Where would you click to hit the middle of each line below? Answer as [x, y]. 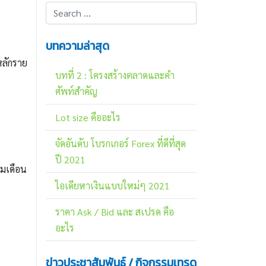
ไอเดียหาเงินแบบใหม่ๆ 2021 [113, 185]
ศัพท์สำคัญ [76, 91]
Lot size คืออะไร [88, 117]
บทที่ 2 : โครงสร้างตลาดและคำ [115, 75]
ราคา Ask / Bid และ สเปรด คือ [115, 211]
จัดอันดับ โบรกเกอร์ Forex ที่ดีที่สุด [121, 143]
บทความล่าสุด [77, 46]
